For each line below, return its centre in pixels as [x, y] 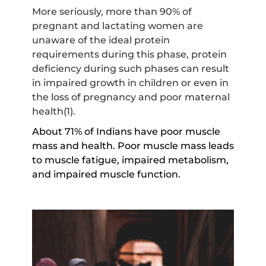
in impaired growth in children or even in [130, 83]
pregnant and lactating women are [117, 26]
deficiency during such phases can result [130, 69]
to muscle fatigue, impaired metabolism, [130, 160]
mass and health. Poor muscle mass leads [133, 146]
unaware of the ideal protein [101, 40]
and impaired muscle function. [106, 175]
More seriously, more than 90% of [112, 12]
